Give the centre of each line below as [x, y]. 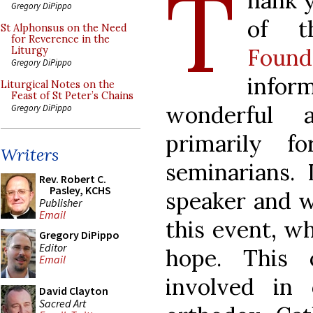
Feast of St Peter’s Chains [72, 96]
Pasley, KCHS [80, 190]
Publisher [60, 202]
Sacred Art [63, 303]
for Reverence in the [60, 39]
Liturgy [30, 50]
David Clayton [74, 291]
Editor [53, 247]
